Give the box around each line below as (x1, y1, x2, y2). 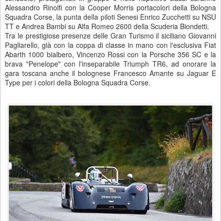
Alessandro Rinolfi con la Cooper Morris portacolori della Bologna (5, 2, 216, 13)
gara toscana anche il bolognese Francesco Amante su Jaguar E (5, 68, 216, 78)
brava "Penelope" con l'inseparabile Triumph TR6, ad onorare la (5, 59, 216, 69)
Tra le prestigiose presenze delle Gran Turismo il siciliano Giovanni (5, 31, 216, 41)
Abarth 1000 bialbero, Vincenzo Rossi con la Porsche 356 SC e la (5, 49, 216, 60)
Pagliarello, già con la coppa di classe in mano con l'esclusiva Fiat (5, 40, 216, 50)
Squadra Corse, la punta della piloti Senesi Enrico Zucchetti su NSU (5, 12, 216, 22)
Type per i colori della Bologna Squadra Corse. (5, 77, 150, 88)
